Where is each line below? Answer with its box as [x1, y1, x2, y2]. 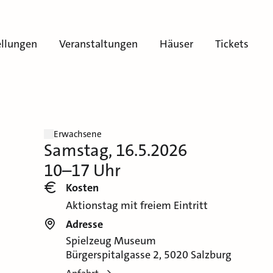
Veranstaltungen [59, 37, 138, 51]
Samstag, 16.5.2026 [43, 140, 187, 162]
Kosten [65, 180, 99, 196]
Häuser [160, 37, 193, 51]
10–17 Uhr [43, 160, 121, 182]
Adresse [65, 217, 103, 232]
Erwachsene [53, 128, 102, 141]
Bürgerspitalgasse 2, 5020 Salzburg [65, 247, 232, 263]
